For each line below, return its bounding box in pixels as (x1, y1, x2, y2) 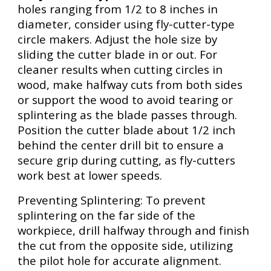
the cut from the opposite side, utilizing (18, 238, 233, 253)
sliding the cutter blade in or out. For (18, 47, 218, 62)
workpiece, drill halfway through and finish (18, 223, 250, 238)
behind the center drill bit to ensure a (18, 137, 224, 152)
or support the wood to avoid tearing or (18, 92, 233, 107)
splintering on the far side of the (18, 207, 196, 223)
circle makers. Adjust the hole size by (18, 31, 218, 47)
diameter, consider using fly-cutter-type (18, 16, 235, 31)
